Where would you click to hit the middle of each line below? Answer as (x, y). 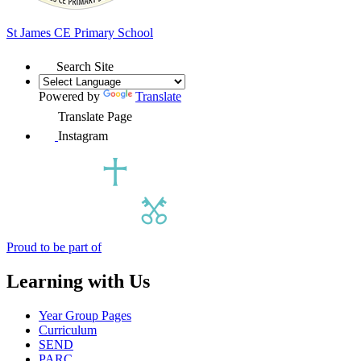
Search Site (85, 66)
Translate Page (95, 116)
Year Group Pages (85, 315)
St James (30, 32)
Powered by (71, 96)
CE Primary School (104, 32)
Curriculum (68, 330)
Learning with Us (78, 281)
